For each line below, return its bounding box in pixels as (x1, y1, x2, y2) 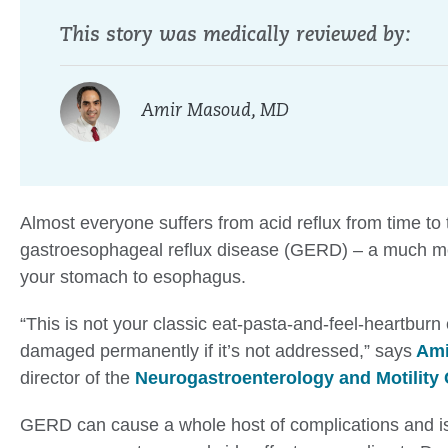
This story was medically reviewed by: (60, 26, 411, 47)
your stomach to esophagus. (20, 267, 246, 288)
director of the (20, 368, 135, 389)
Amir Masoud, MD (141, 102, 289, 122)
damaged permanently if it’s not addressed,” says (20, 341, 412, 362)
